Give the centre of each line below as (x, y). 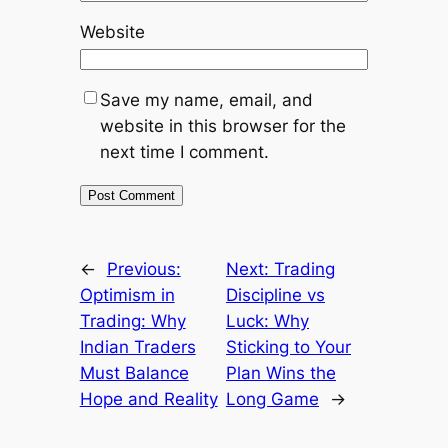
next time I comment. (184, 151)
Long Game (273, 398)
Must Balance (134, 372)
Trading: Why (132, 320)
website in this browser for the (222, 125)
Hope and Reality (148, 398)
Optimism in (127, 294)
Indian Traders (137, 346)
